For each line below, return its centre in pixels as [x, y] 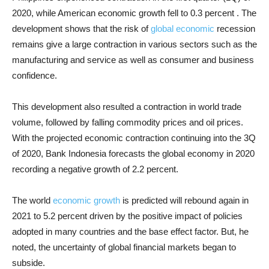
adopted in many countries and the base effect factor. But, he [130, 231]
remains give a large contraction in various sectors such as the [134, 44]
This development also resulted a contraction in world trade [127, 107]
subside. [29, 263]
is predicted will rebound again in [184, 200]
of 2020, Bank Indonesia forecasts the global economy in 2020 [133, 153]
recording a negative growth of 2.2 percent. [95, 169]
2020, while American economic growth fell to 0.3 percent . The [134, 13]
